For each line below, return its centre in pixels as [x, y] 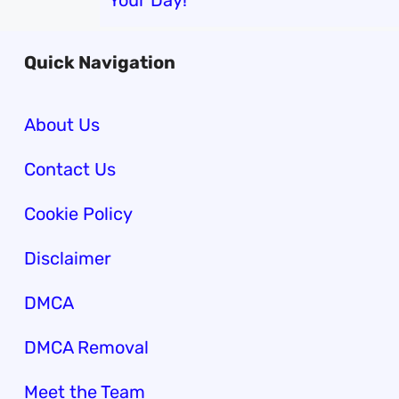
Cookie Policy [78, 214]
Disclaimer [67, 258]
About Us [61, 125]
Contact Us [69, 169]
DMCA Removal [86, 347]
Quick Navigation [99, 62]
